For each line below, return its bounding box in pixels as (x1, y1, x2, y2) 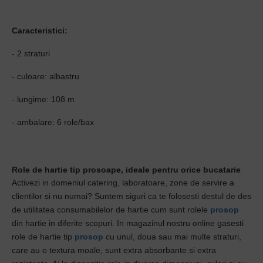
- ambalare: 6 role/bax (12, 117, 94, 127)
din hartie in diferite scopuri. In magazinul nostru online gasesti (12, 218, 244, 228)
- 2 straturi (12, 49, 50, 58)
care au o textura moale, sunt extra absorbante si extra (12, 245, 216, 255)
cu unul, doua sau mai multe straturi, (103, 232, 241, 241)
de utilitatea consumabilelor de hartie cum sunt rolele (12, 205, 210, 214)
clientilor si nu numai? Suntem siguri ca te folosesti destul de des (12, 191, 251, 201)
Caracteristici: (12, 26, 68, 35)
